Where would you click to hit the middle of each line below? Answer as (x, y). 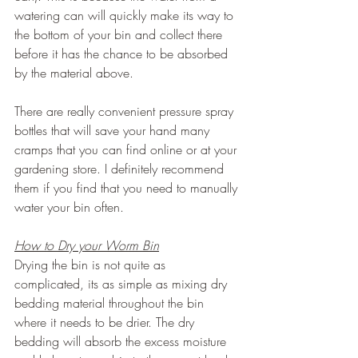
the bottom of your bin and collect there (120, 35)
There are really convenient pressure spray (126, 111)
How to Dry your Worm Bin (87, 246)
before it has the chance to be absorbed (123, 54)
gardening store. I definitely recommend (121, 169)
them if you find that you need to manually (128, 188)
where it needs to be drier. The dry (106, 322)
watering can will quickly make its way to (126, 16)
